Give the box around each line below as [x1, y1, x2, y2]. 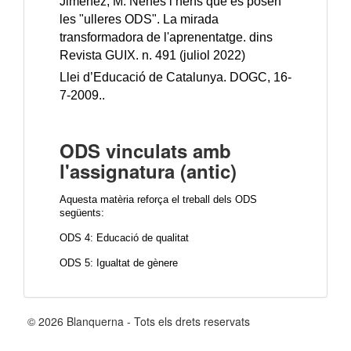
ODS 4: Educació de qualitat [60, 232, 189, 244]
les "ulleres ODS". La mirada [60, 13, 219, 27]
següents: [60, 207, 104, 219]
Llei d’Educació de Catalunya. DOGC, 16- [60, 71, 291, 85]
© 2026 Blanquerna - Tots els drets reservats [27, 313, 250, 330]
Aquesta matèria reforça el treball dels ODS [60, 194, 257, 206]
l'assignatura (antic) [60, 157, 237, 185]
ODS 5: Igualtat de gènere [60, 257, 178, 270]
